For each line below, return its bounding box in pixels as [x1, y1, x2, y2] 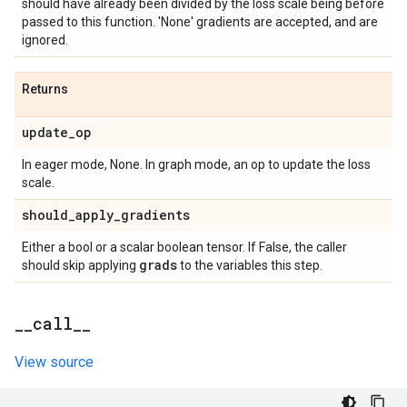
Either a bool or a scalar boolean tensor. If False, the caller [22, 240, 347, 254]
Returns [22, 82, 68, 96]
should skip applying [22, 258, 139, 273]
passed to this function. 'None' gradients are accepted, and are [22, 15, 378, 29]
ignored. [22, 33, 68, 47]
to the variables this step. [177, 258, 323, 273]
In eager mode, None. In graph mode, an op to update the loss [22, 157, 371, 172]
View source [15, 353, 94, 371]
